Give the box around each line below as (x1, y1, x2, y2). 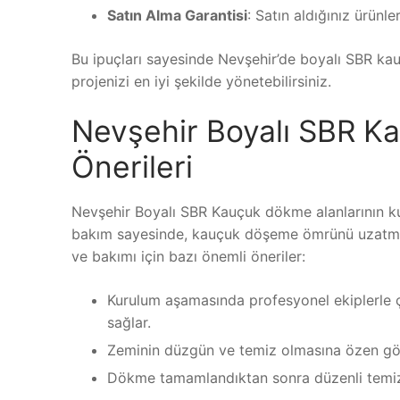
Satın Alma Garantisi (107, 6, 247, 25)
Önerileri (71, 147, 193, 185)
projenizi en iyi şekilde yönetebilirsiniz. (71, 72, 331, 91)
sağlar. (107, 312, 151, 331)
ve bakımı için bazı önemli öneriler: (71, 246, 305, 265)
